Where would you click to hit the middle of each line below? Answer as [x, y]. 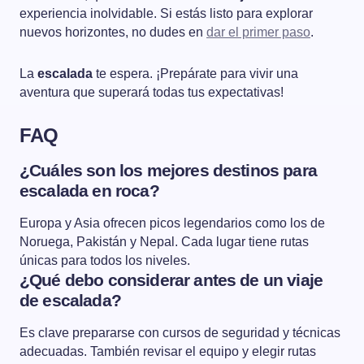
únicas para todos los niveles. [105, 261]
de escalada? [70, 301]
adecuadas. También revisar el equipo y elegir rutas [168, 352]
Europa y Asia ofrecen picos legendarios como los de [172, 223]
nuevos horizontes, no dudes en [113, 32]
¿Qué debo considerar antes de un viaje [171, 280]
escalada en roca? [89, 191]
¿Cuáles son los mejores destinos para [168, 171]
